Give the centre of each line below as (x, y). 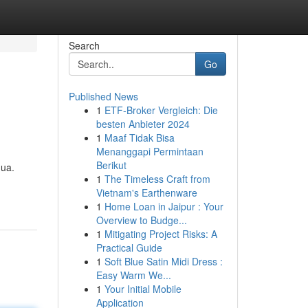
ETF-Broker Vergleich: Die (161, 110)
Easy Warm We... (133, 275)
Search (84, 45)
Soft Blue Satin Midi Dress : (163, 261)
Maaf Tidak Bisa (139, 137)
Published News (103, 96)
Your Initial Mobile (143, 289)
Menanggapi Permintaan (150, 151)
